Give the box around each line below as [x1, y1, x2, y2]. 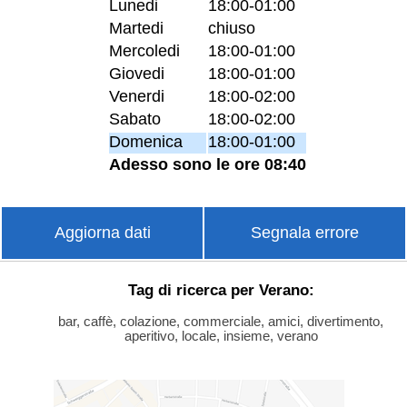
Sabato [108, 109, 161, 128]
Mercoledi [108, 41, 180, 60]
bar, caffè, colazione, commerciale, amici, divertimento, [58, 313, 383, 329]
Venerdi [108, 86, 164, 105]
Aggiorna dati [54, 223, 151, 242]
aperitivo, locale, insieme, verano [124, 328, 318, 343]
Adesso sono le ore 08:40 [108, 154, 306, 174]
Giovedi [108, 64, 164, 83]
